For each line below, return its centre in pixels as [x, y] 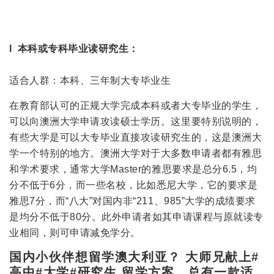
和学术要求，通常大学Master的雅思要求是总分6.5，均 [133, 169]
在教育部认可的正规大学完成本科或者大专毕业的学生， [136, 105]
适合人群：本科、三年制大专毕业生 [90, 81]
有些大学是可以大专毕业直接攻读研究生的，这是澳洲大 [136, 137]
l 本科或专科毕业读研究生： [74, 49]
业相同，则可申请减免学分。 [75, 232]
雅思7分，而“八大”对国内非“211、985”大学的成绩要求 [132, 201]
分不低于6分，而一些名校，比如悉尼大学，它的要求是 [134, 185]
